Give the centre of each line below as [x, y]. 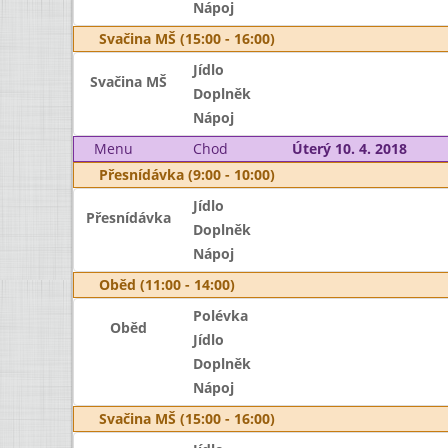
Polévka [220, 315]
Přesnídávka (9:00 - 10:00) [187, 174]
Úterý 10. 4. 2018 [349, 148]
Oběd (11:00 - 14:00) [167, 284]
